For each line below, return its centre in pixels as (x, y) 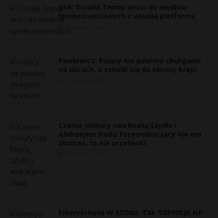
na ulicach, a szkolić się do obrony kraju (127, 69)
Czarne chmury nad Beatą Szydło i (118, 125)
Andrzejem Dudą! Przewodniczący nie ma (130, 134)
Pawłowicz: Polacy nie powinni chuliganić (130, 61)
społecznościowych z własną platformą (127, 16)
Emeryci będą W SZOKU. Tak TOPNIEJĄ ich (131, 212)
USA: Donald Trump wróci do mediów (123, 7)
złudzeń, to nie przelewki (102, 143)
